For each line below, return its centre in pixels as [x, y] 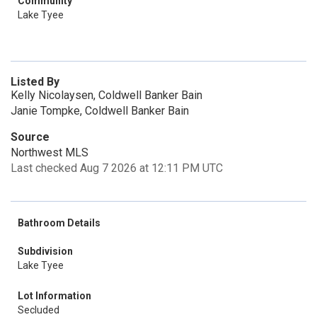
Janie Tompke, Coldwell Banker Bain [100, 111]
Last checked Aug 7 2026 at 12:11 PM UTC [117, 168]
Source [30, 137]
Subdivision [45, 251]
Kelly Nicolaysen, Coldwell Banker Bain [106, 95]
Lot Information [54, 296]
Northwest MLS [50, 152]
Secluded [39, 310]
